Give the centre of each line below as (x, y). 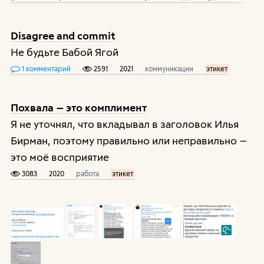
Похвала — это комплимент (78, 107)
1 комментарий (45, 69)
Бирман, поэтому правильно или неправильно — (129, 140)
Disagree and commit (63, 35)
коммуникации (169, 69)
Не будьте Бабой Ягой (64, 52)
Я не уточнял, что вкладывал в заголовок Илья (124, 124)
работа (87, 174)
